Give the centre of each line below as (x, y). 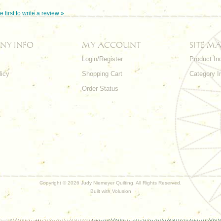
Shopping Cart (102, 74)
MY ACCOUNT (111, 45)
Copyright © (54, 183)
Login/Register (102, 59)
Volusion (121, 191)
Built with (101, 191)
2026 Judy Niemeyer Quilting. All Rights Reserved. (125, 183)
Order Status (100, 89)
